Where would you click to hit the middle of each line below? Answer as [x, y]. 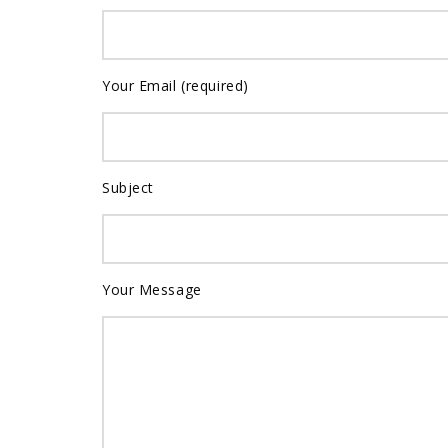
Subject [128, 188]
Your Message [152, 290]
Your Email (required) [175, 86]
